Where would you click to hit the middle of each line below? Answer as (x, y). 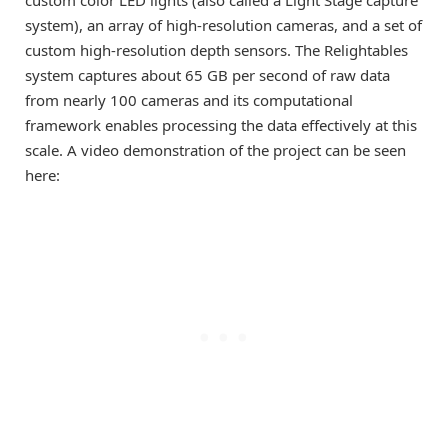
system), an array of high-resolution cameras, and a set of (223, 24)
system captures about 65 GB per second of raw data (207, 74)
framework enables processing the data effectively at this (221, 124)
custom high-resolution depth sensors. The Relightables (216, 49)
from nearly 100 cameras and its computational (189, 99)
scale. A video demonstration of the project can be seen (215, 149)
